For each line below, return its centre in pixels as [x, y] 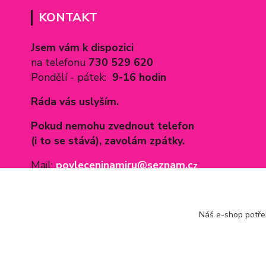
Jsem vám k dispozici [84, 47]
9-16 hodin [139, 77]
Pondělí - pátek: [72, 77]
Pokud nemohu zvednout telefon [114, 126]
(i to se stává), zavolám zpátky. [108, 141]
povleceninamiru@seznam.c [124, 165]
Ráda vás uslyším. [75, 102]
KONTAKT [68, 18]
